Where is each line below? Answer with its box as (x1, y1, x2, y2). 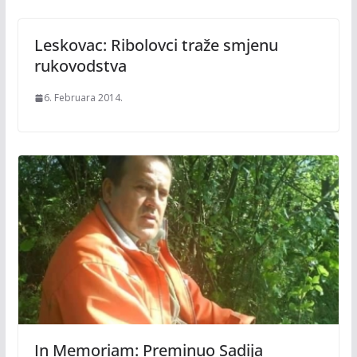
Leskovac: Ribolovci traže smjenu (33, 34, 278, 56)
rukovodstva (33, 55, 127, 76)
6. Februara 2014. (43, 91, 123, 104)
